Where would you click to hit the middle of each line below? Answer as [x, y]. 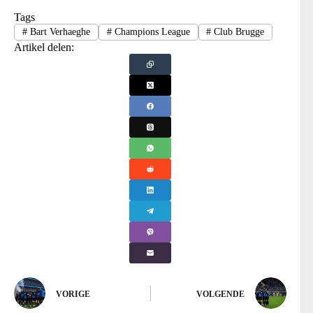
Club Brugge [238, 32]
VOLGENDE [221, 294]
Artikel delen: [44, 48]
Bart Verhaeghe [58, 32]
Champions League [151, 32]
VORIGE [73, 294]
